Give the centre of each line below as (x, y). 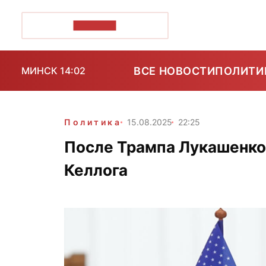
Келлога (96, 170)
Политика (93, 122)
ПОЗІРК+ (95, 25)
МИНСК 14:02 (53, 71)
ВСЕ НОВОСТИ (175, 71)
